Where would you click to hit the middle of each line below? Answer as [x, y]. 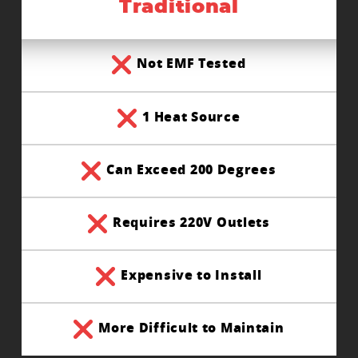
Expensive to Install [191, 275]
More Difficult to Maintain [191, 328]
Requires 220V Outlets [191, 222]
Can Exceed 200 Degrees [191, 169]
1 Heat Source [191, 117]
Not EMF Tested [191, 63]
